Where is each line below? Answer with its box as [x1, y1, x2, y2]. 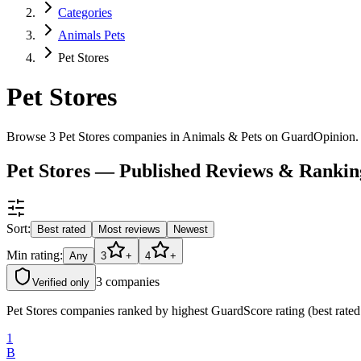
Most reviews [98, 222, 160, 235]
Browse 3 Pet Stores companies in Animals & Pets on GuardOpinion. [6, 129, 359, 143]
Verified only [32, 276, 89, 288]
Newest [173, 222, 208, 235]
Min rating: [6, 247, 63, 262]
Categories [58, 6, 112, 19]
